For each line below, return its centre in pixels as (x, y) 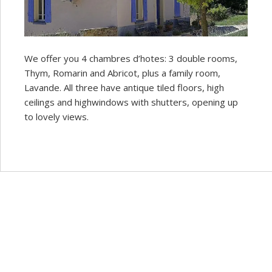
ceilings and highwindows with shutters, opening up (131, 102)
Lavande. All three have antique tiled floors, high (124, 87)
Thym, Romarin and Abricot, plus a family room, (122, 73)
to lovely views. (56, 116)
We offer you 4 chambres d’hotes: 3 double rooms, (131, 58)
